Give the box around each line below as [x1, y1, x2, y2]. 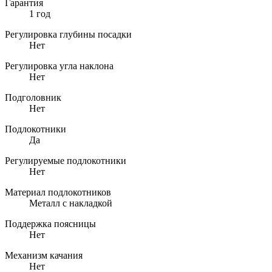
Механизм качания [5, 250, 83, 261]
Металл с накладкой [29, 198, 112, 209]
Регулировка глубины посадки [5, 29, 132, 40]
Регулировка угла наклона [5, 61, 114, 72]
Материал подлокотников [5, 187, 111, 198]
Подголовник [5, 92, 61, 103]
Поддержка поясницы [5, 219, 96, 229]
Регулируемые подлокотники [5, 155, 126, 166]
